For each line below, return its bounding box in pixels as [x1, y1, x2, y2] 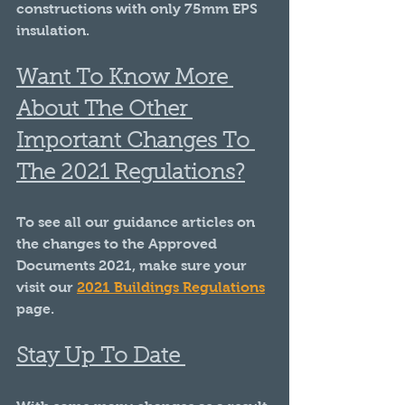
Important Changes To [16, 130, 255, 153]
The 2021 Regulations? [16, 162, 245, 184]
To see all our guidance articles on [16, 213, 259, 230]
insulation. [16, 22, 89, 38]
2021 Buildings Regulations [77, 278, 265, 295]
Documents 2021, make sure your [16, 257, 250, 273]
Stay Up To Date [16, 345, 185, 368]
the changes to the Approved [16, 235, 221, 251]
